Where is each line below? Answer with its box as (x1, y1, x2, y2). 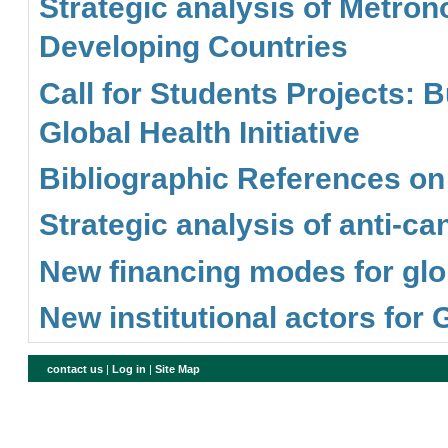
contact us (47, 362, 104, 375)
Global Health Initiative (39, 115, 361, 149)
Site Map (155, 362, 201, 375)
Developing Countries (39, 30, 349, 64)
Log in (112, 362, 147, 375)
